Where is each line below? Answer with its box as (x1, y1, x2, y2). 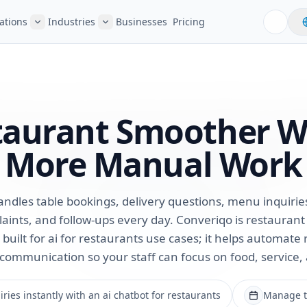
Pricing (173, 15, 205, 28)
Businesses (116, 15, 167, 28)
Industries (48, 15, 95, 28)
